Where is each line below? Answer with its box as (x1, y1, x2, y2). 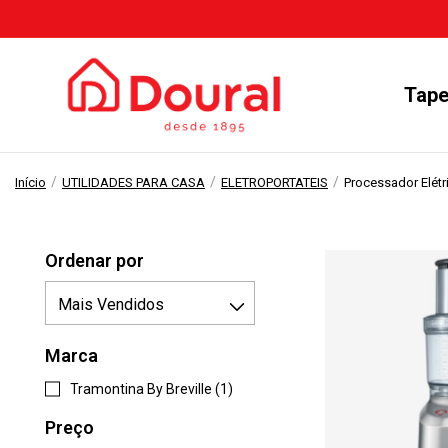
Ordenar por (45, 250, 144, 271)
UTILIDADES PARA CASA (62, 175, 205, 190)
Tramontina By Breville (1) (70, 381, 233, 397)
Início (15, 175, 46, 190)
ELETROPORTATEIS (221, 175, 328, 190)
